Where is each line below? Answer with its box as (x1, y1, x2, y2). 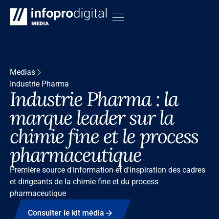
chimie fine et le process (10, 124, 198, 149)
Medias (10, 67, 35, 77)
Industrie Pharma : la (10, 87, 178, 111)
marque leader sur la (10, 105, 174, 130)
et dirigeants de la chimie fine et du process (10, 177, 158, 186)
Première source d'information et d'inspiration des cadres (10, 165, 205, 175)
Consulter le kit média (27, 208, 104, 218)
